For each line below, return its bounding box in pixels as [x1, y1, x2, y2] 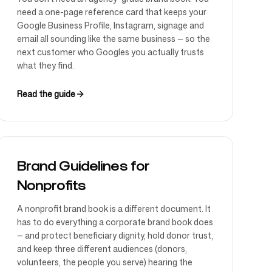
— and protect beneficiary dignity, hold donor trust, [16, 229, 213, 241]
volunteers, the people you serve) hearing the [16, 256, 192, 268]
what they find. [16, 59, 74, 71]
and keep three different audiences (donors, [16, 243, 187, 254]
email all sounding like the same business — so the [16, 33, 210, 44]
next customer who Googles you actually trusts [16, 46, 204, 58]
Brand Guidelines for [16, 157, 149, 174]
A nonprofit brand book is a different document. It [16, 203, 211, 214]
